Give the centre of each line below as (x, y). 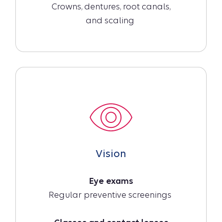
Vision (111, 154)
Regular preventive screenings (111, 195)
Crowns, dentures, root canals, (111, 7)
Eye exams (111, 181)
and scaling (111, 21)
